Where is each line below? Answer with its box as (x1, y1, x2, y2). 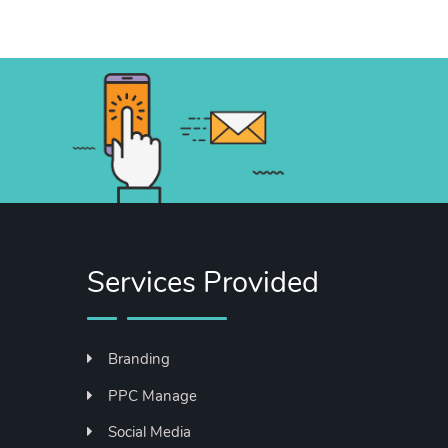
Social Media (108, 422, 191, 442)
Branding (108, 349, 170, 369)
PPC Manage (108, 385, 197, 406)
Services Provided (87, 262, 319, 302)
